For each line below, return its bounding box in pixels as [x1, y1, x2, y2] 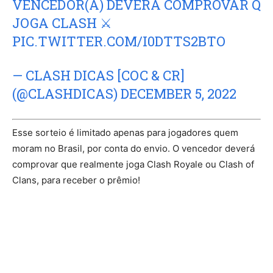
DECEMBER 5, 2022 [121, 85, 236, 103]
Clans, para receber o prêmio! [12, 174, 140, 186]
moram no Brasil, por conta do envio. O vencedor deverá [12, 142, 255, 154]
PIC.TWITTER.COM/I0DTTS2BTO [12, 32, 225, 51]
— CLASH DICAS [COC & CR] [12, 66, 185, 85]
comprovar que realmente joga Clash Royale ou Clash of [12, 158, 254, 170]
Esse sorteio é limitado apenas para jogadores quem [12, 126, 238, 138]
